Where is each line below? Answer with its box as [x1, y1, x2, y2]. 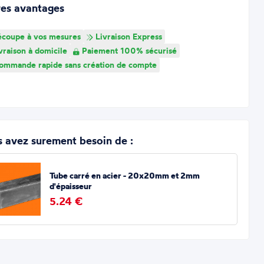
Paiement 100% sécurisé [79, 45, 177, 56]
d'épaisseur [49, 181, 92, 192]
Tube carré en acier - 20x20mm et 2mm [49, 170, 200, 181]
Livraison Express [93, 31, 162, 42]
